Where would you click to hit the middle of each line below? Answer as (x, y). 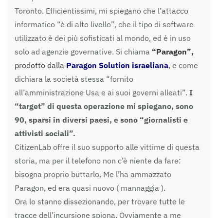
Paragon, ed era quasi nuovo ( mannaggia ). (90, 188)
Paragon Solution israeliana (117, 65)
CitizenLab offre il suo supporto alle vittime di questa (107, 147)
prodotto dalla (40, 65)
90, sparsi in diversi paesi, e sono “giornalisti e (101, 119)
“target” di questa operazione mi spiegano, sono (104, 106)
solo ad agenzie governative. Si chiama (83, 51)
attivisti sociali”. (45, 133)
